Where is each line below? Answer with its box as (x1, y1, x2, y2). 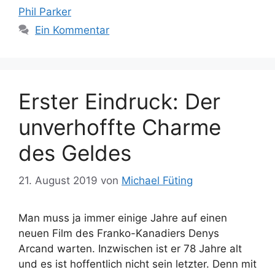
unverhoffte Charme (18, 114, 221, 140)
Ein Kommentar (35, 24, 110, 36)
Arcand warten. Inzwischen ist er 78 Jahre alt (18, 242, 242, 255)
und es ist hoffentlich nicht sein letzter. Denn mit (18, 257, 257, 270)
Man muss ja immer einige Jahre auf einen (18, 211, 227, 224)
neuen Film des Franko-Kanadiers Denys (18, 227, 219, 239)
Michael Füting (122, 174, 193, 187)
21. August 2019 (18, 174, 98, 187)
